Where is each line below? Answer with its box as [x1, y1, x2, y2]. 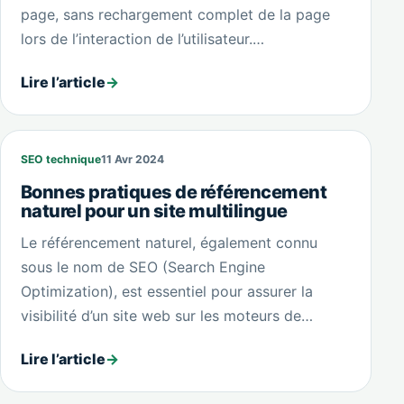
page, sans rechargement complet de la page [20, 5, 330, 23]
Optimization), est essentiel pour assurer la [20, 281, 313, 300]
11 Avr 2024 [100, 151, 164, 166]
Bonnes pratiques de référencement [20, 180, 327, 203]
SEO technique [20, 151, 101, 166]
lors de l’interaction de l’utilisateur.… [20, 29, 264, 48]
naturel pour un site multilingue [20, 199, 288, 222]
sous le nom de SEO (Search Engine [20, 257, 265, 276]
